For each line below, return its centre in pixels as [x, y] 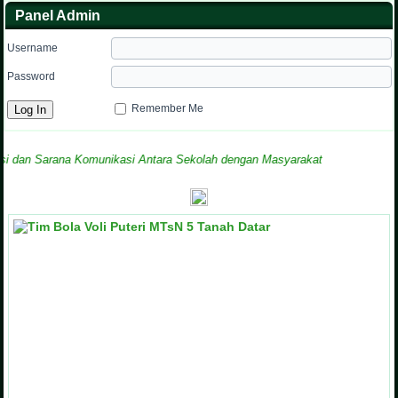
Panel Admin [58, 15]
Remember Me [168, 108]
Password [32, 76]
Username [33, 48]
